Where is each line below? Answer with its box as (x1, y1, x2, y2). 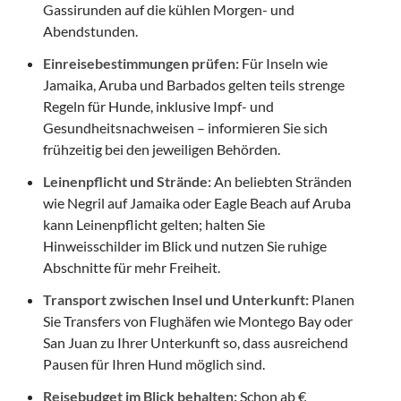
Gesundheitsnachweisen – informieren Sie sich (43, 118, 328, 136)
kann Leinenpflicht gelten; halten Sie (43, 215, 265, 233)
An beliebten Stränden (211, 172, 352, 190)
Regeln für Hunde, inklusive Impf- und (43, 97, 274, 115)
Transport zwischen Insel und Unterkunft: (43, 290, 309, 308)
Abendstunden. (43, 21, 138, 39)
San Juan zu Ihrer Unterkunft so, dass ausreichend (43, 333, 348, 351)
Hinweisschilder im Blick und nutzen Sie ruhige (43, 236, 327, 254)
